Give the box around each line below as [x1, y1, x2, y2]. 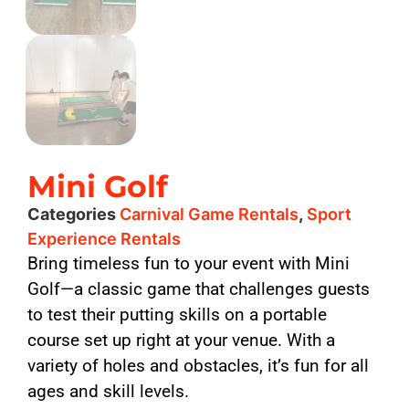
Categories [27, 204, 117, 225]
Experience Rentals [27, 229, 182, 249]
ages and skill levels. [27, 381, 190, 403]
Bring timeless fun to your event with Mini [27, 253, 351, 275]
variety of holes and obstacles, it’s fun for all [27, 355, 370, 377]
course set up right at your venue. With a [27, 330, 336, 351]
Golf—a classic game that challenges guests [27, 278, 371, 300]
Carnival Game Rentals [120, 204, 299, 225]
